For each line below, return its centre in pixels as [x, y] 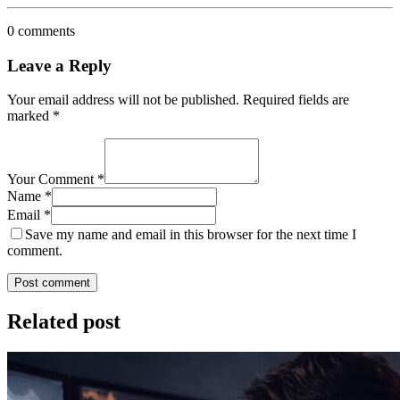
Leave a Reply [59, 65]
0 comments [41, 30]
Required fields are [296, 100]
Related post [64, 322]
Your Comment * [56, 179]
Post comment [52, 283]
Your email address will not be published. [123, 100]
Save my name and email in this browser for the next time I [191, 235]
